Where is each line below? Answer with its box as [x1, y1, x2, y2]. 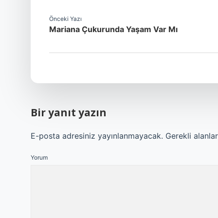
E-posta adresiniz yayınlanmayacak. [31, 131, 163, 141]
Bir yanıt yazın [31, 106, 107, 119]
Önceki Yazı [49, 15, 82, 22]
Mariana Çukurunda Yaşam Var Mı [49, 24, 178, 34]
